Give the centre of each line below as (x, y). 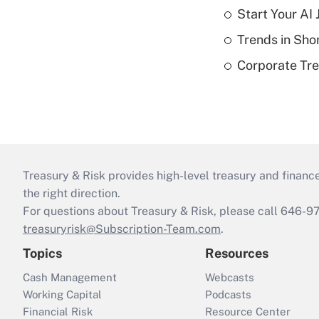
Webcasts (230, 278)
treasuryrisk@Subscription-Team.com (122, 229)
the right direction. (72, 194)
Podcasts (228, 295)
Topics (42, 253)
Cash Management (70, 278)
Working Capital (62, 295)
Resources (237, 253)
